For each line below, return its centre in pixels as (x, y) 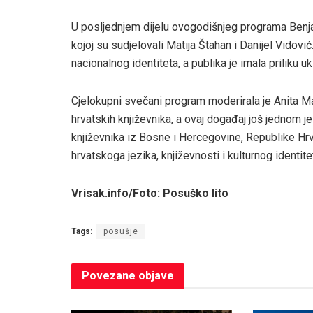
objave (155, 276)
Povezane (109, 276)
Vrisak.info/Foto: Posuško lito (150, 194)
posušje (121, 232)
